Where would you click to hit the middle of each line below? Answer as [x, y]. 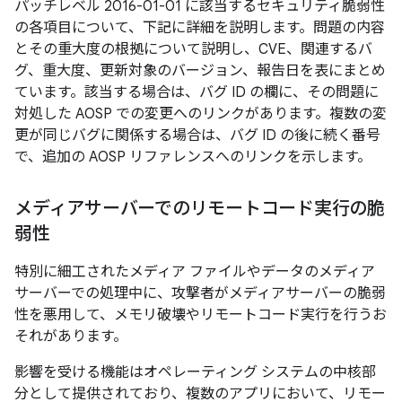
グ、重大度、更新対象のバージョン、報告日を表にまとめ [200, 71]
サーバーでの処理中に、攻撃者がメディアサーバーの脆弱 [200, 293]
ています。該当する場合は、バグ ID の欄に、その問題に [197, 92]
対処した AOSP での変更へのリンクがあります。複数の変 [201, 114]
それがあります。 [71, 336]
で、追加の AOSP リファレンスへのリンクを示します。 [193, 157]
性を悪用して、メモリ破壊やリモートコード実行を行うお [201, 315]
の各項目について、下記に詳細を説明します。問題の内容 [200, 28]
